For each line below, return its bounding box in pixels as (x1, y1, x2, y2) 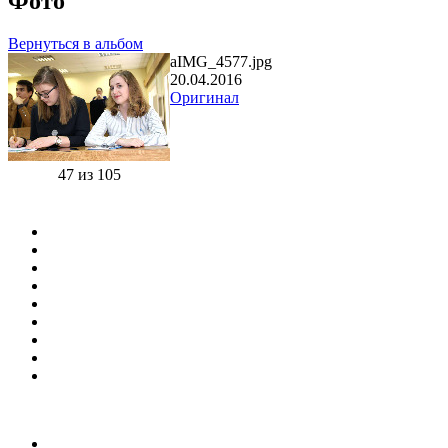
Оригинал (170, 88, 239, 106)
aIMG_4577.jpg (170, 52, 272, 70)
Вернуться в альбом (8, 34, 143, 52)
